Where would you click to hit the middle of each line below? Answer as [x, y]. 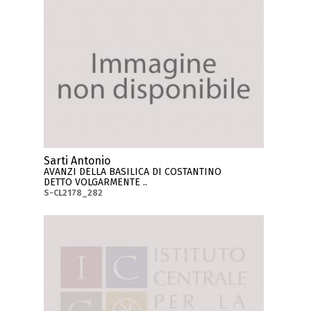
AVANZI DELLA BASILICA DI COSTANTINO [133, 171]
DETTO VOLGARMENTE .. [96, 182]
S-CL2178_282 [74, 193]
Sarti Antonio [77, 160]
